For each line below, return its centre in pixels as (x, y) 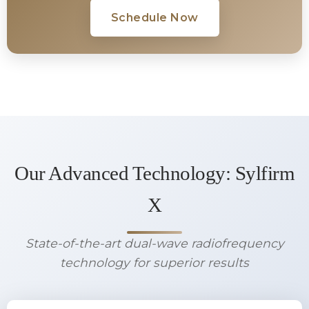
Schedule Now (154, 18)
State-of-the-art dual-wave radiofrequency (154, 243)
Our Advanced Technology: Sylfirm (154, 173)
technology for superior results (154, 262)
